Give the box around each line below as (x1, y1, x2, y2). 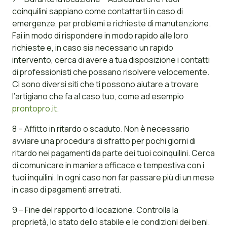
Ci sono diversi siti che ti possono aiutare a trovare (12, 79, 199, 90)
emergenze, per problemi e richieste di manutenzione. (12, 18, 211, 29)
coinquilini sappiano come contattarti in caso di (12, 6, 183, 17)
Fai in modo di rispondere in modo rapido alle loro (12, 30, 188, 42)
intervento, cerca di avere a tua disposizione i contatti (12, 54, 210, 66)
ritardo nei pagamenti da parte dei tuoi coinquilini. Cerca (12, 147, 215, 159)
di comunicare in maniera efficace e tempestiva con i (12, 160, 204, 171)
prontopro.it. (12, 103, 59, 115)
